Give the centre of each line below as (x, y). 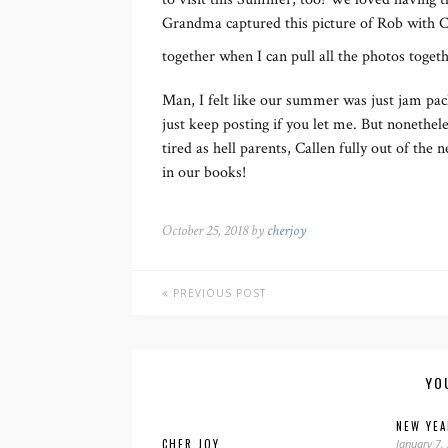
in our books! (204, 172)
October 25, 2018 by (214, 230)
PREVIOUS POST (217, 293)
